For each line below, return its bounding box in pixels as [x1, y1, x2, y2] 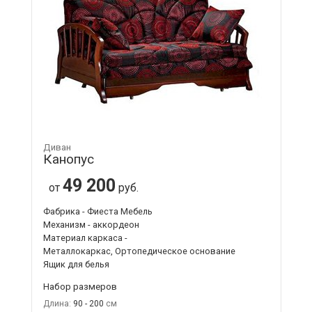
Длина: [42, 298, 71, 309]
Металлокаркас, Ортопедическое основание [42, 245, 235, 256]
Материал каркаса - [42, 232, 127, 243]
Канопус [42, 150, 94, 167]
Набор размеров [42, 280, 117, 292]
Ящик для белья [42, 258, 109, 270]
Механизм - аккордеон [42, 219, 139, 230]
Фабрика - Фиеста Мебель [42, 205, 153, 217]
